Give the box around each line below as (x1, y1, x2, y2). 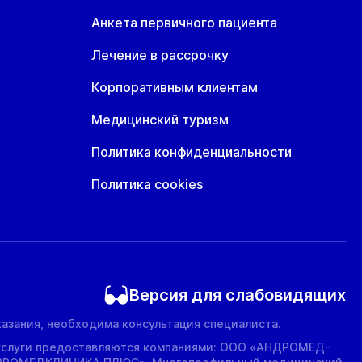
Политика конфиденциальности (91, 144, 292, 160)
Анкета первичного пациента (91, 15, 277, 31)
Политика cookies (91, 176, 203, 192)
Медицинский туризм (91, 112, 229, 128)
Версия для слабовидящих (129, 285, 346, 305)
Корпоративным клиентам (91, 79, 258, 95)
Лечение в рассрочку (91, 47, 229, 63)
